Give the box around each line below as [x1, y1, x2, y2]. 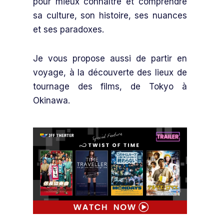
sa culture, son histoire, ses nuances [33, 10, 187, 20]
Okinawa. [33, 95, 70, 105]
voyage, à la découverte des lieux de [33, 67, 187, 77]
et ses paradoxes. [33, 24, 104, 34]
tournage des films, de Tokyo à [33, 81, 187, 91]
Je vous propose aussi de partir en [33, 53, 187, 63]
